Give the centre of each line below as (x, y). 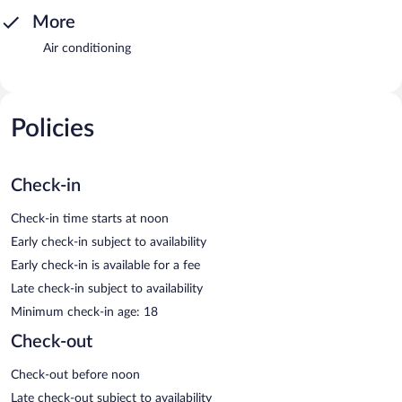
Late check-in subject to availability (107, 288)
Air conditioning (87, 48)
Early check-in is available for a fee (105, 265)
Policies (52, 128)
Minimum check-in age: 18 (84, 312)
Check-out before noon (75, 375)
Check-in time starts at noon (90, 218)
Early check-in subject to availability (109, 242)
